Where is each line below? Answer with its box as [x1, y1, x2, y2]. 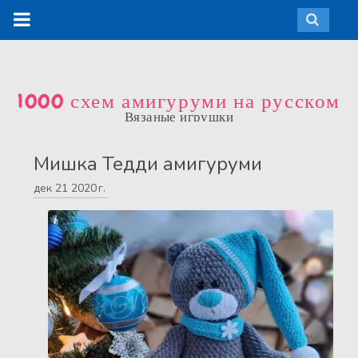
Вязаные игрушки [125, 108, 233, 125]
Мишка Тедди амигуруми [34, 151, 262, 177]
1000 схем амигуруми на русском [18, 89, 340, 114]
